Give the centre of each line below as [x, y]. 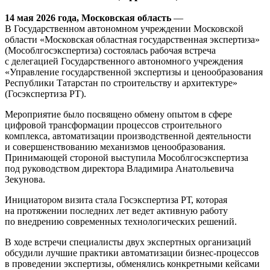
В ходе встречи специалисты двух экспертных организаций [128, 242]
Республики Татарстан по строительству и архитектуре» [121, 83]
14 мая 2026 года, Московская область [88, 18]
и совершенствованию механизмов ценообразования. [115, 147]
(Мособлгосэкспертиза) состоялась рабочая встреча [110, 51]
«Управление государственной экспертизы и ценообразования [134, 72]
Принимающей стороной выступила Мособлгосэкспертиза [127, 158]
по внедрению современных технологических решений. [121, 222]
